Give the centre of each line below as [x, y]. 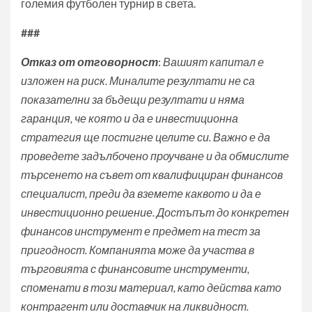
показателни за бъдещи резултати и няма [133, 100]
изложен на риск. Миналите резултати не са [138, 81]
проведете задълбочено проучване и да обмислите [155, 156]
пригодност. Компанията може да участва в [138, 250]
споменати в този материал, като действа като [151, 288]
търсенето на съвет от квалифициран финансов [152, 175]
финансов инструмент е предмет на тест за [141, 231]
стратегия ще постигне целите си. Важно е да [146, 137]
